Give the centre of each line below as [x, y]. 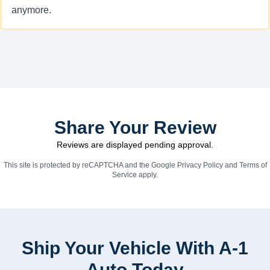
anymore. [31, 10]
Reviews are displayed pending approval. [135, 145]
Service [124, 175]
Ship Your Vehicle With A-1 [135, 248]
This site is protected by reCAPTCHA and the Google [90, 165]
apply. [147, 175]
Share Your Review [135, 127]
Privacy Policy [200, 165]
